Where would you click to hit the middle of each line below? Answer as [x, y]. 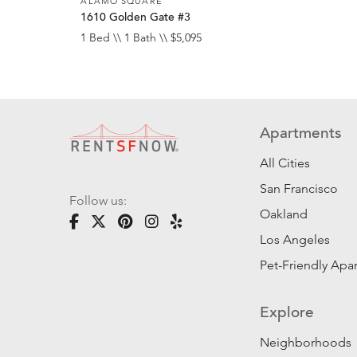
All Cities [285, 163]
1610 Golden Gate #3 [136, 18]
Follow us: [98, 201]
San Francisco [299, 189]
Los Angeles [295, 240]
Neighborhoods [306, 343]
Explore [287, 314]
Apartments [301, 135]
